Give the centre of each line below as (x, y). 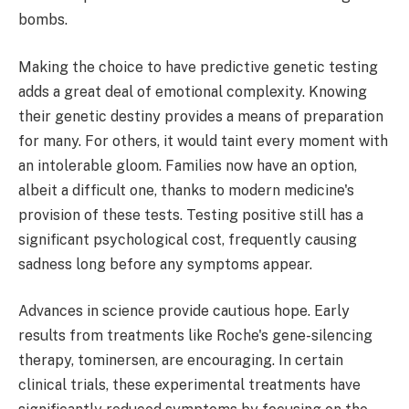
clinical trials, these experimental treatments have (189, 385)
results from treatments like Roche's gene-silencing (195, 336)
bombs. (43, 20)
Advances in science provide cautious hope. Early (184, 311)
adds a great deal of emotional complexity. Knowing (193, 91)
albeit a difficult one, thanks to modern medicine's (186, 190)
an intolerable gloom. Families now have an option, (188, 165)
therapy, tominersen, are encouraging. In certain (181, 361)
